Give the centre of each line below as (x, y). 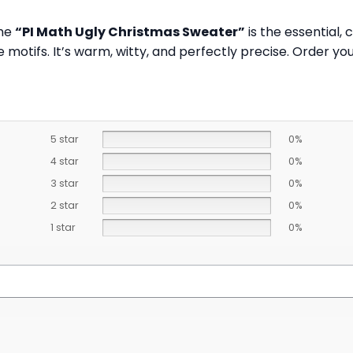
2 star (64, 206)
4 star (64, 162)
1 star (63, 228)
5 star (64, 139)
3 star (64, 184)
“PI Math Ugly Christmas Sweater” (130, 32)
